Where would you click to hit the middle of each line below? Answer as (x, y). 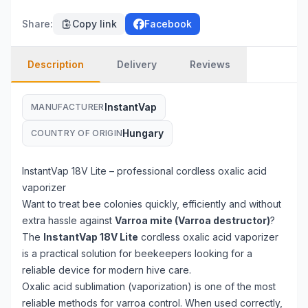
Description (56, 64)
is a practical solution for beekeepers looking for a (137, 253)
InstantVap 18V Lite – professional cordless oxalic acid (144, 171)
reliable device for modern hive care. (107, 270)
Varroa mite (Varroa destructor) (192, 220)
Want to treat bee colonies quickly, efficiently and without (152, 204)
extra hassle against (68, 220)
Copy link (95, 24)
